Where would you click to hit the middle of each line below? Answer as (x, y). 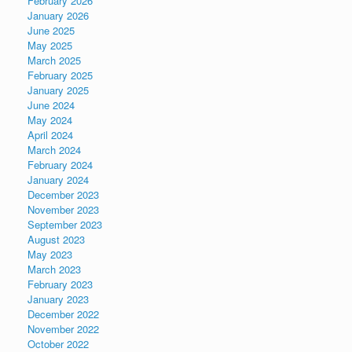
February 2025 (60, 75)
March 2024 (54, 150)
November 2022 (63, 329)
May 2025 (50, 45)
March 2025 (54, 60)
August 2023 (56, 239)
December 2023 (63, 194)
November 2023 (63, 209)
